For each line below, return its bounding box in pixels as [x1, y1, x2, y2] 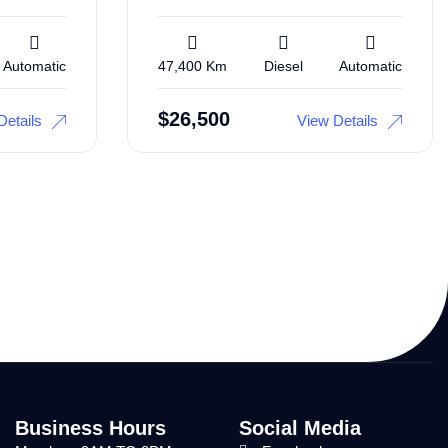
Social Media [239, 416, 361, 439]
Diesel [263, 57, 303, 74]
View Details [297, 111, 378, 129]
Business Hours [15, 416, 166, 439]
